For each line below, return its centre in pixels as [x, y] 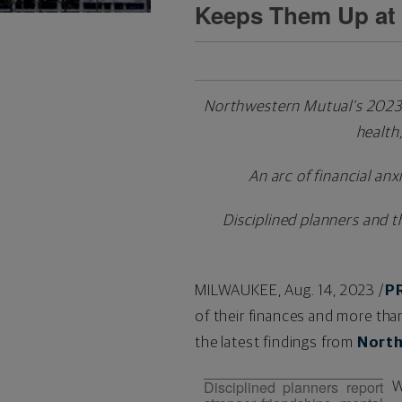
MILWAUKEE [236, 290]
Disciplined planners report [293, 387]
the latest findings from [275, 342]
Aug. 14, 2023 [330, 290]
